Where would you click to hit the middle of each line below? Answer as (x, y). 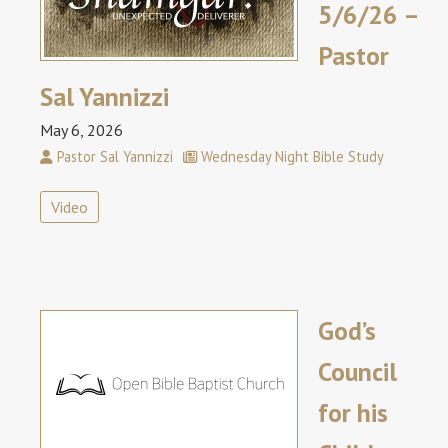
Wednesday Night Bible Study (290, 157)
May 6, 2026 (81, 130)
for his (353, 413)
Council (357, 372)
